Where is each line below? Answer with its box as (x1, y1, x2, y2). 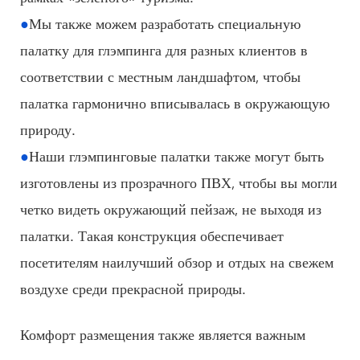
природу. (20, 117, 76, 139)
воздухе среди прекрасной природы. (20, 276, 246, 298)
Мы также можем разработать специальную (29, 11, 301, 33)
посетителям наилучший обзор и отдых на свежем (20, 250, 333, 272)
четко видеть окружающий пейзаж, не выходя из (20, 197, 321, 219)
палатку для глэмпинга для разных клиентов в (20, 38, 308, 59)
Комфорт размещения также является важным (20, 322, 305, 344)
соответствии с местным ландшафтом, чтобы (20, 64, 301, 86)
